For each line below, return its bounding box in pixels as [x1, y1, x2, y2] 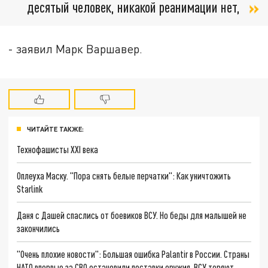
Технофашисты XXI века [17, 144, 99, 156]
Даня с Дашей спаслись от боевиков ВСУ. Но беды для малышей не [17, 209, 247, 221]
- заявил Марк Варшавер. [8, 41, 143, 56]
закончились [17, 222, 60, 234]
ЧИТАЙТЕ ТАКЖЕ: [27, 124, 84, 133]
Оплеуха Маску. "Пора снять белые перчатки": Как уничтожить [17, 170, 232, 182]
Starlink [17, 183, 43, 195]
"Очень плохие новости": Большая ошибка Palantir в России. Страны [17, 248, 250, 260]
